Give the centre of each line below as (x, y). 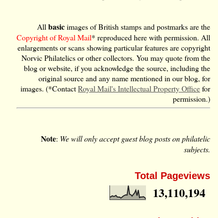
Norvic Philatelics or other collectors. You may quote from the (116, 57)
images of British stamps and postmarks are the (139, 26)
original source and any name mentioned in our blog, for (125, 78)
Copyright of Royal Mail (54, 37)
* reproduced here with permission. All (151, 37)
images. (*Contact (49, 88)
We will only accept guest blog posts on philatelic (135, 138)
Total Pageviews (173, 175)
